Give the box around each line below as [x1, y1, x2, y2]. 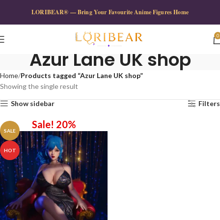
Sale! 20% [31, 118, 76, 130]
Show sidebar [11, 99, 55, 108]
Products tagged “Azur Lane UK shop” [21, 71, 143, 80]
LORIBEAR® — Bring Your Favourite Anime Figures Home [31, 8, 189, 16]
